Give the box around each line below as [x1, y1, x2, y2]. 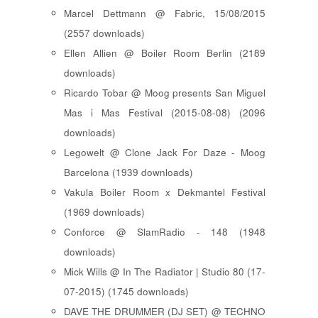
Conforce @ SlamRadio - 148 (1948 [64, 225, 265, 239]
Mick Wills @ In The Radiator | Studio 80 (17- [64, 265, 265, 279]
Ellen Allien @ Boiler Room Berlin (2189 [64, 46, 265, 60]
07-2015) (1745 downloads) [64, 285, 189, 299]
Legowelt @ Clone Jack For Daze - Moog [64, 146, 265, 160]
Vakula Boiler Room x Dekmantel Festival [64, 185, 265, 199]
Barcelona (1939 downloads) [64, 165, 193, 180]
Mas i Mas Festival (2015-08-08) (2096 [64, 106, 265, 120]
